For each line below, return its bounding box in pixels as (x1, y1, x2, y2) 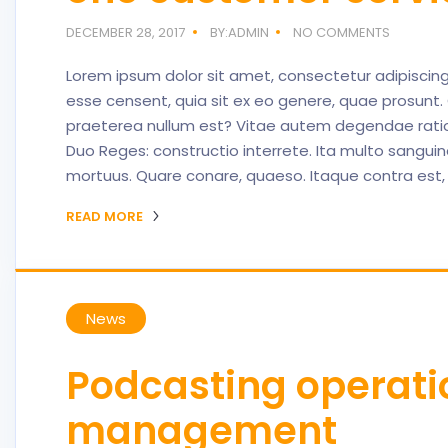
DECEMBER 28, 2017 (66, 23, 185, 42)
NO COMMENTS (293, 23, 391, 42)
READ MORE (66, 207, 146, 226)
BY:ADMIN (209, 23, 269, 42)
